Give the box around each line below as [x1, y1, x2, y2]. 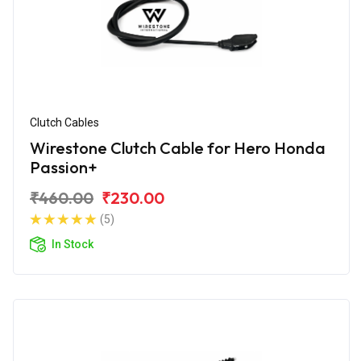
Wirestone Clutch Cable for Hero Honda [30, 137, 326, 158]
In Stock [52, 237, 93, 251]
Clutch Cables [30, 115, 99, 129]
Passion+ [30, 156, 98, 177]
